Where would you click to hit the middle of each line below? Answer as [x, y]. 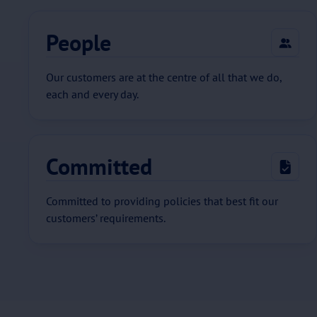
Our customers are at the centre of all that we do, [164, 77]
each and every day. [92, 94]
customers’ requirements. [106, 218]
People [79, 42]
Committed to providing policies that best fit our [162, 201]
